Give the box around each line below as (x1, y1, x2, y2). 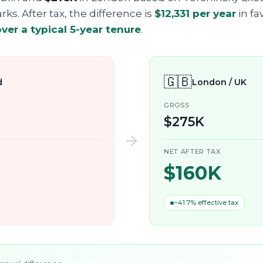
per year (190, 8, 236, 19)
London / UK (192, 77, 247, 87)
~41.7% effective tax (174, 198, 238, 207)
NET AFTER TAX (164, 147, 221, 156)
